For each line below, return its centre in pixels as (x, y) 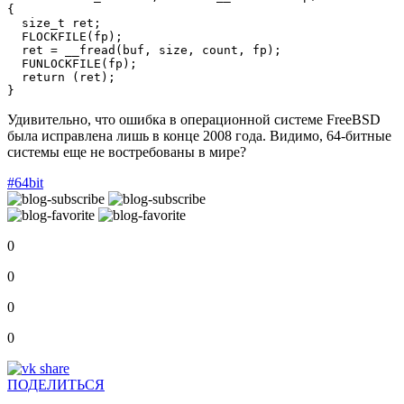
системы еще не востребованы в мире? (127, 151)
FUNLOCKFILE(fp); (72, 63)
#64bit (25, 182)
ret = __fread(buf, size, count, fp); (144, 50)
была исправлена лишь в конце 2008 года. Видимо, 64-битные (199, 135)
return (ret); (61, 77)
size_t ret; (54, 23)
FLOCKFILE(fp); (65, 36)
